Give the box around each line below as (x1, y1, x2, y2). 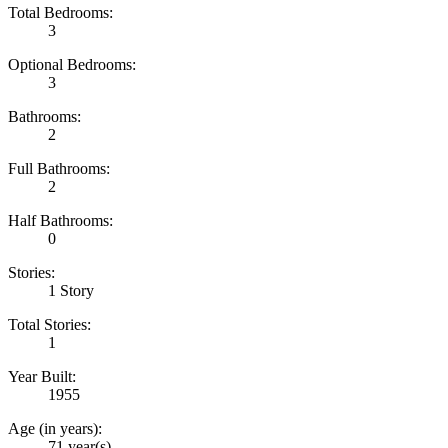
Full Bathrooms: (8, 159, 110, 177)
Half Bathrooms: (8, 211, 113, 229)
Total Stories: (8, 315, 91, 333)
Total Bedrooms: (8, 3, 113, 21)
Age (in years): (8, 419, 102, 437)
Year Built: (8, 367, 76, 385)
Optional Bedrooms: (8, 55, 136, 73)
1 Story (48, 281, 94, 299)
